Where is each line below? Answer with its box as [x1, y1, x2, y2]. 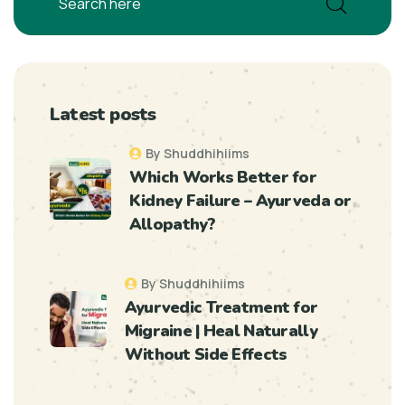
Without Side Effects [124, 343, 287, 365]
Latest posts [50, 101, 156, 127]
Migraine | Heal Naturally [124, 319, 317, 342]
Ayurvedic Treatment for [124, 296, 318, 318]
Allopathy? [128, 212, 216, 235]
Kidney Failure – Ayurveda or [128, 189, 352, 212]
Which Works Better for [128, 165, 317, 188]
